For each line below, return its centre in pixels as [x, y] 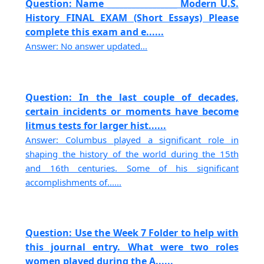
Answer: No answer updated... [87, 46]
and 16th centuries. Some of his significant [132, 168]
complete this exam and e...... [95, 32]
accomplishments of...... [74, 182]
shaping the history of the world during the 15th [132, 154]
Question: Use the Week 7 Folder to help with [132, 232]
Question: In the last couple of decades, [132, 97]
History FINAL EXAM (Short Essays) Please [132, 18]
